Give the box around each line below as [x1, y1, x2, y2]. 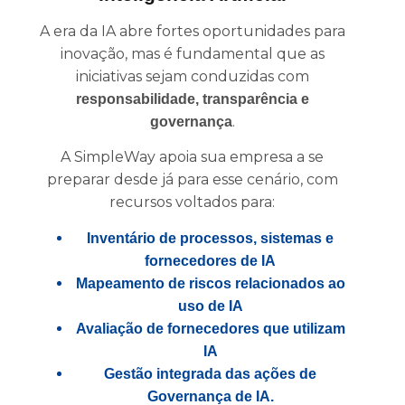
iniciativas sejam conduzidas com [75, 67, 309, 85]
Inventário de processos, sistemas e [87, 230, 334, 246]
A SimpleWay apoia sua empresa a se [61, 148, 324, 166]
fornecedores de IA [145, 252, 276, 268]
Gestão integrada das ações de [104, 365, 316, 381]
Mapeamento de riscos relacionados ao [75, 275, 345, 291]
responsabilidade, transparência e [75, 90, 309, 107]
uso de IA [177, 297, 243, 314]
